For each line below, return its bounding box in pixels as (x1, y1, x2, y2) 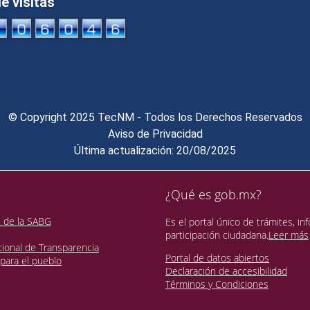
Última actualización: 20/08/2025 (74, 144, 236, 158)
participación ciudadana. (165, 228, 268, 242)
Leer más (268, 228, 309, 242)
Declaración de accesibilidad (165, 264, 287, 278)
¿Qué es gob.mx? (165, 185, 262, 203)
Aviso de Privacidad (107, 127, 203, 141)
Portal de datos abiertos (165, 251, 269, 265)
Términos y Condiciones (165, 277, 268, 291)
